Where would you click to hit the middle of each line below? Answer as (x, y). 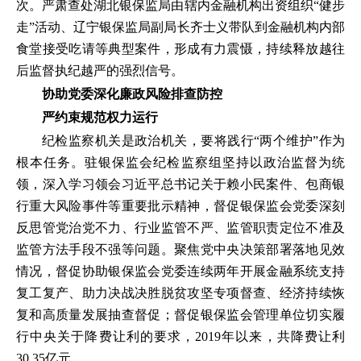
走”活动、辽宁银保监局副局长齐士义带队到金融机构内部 (180, 27)
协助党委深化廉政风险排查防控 (132, 94)
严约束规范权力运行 (100, 117)
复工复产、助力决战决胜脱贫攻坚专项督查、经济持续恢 (180, 293)
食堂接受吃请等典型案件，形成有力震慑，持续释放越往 (180, 49)
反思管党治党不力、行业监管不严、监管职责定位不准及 (180, 228)
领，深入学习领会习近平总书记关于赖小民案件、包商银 (180, 184)
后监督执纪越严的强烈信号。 (100, 71)
